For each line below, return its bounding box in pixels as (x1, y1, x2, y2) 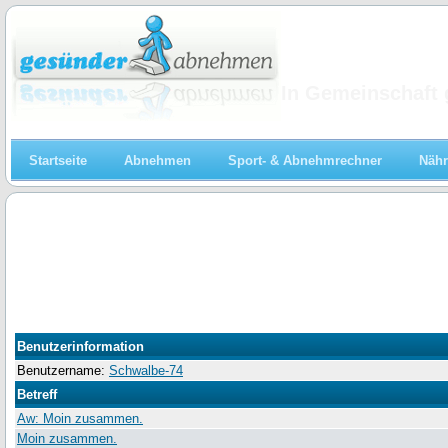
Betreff (17, 387, 57, 403)
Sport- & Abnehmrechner (228, 153, 382, 169)
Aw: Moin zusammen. (17, 411, 143, 427)
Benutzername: (17, 363, 109, 379)
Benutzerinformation (17, 339, 144, 355)
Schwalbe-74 (109, 363, 183, 379)
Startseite (29, 153, 87, 169)
